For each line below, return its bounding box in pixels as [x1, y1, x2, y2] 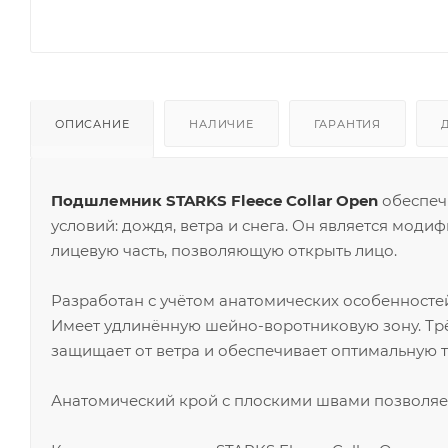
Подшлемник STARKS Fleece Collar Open [51, 190, 378, 210]
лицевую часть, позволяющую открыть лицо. [51, 240, 397, 260]
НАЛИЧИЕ [189, 116, 254, 131]
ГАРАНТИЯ [313, 116, 382, 131]
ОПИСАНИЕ [55, 116, 130, 131]
